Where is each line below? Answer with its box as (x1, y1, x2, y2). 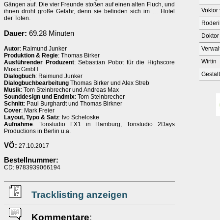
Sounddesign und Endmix (4, 93, 75, 100)
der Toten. (4, 15, 30, 22)
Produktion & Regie (4, 52, 58, 59)
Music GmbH (4, 66, 38, 73)
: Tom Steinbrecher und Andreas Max (21, 86, 119, 93)
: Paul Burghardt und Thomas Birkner (24, 100, 122, 107)
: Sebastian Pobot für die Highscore (74, 59, 175, 66)
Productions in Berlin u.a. (4, 128, 71, 135)
